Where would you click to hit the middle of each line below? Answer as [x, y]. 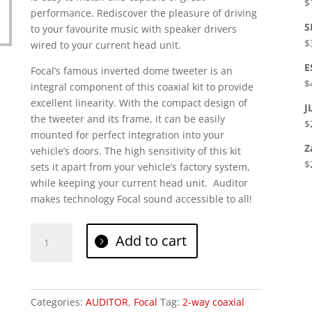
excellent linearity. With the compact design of [139, 103]
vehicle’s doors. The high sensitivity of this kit [136, 151]
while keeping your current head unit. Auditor [140, 183]
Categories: [58, 302]
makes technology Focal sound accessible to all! [142, 199]
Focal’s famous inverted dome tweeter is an [132, 71]
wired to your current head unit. [106, 45]
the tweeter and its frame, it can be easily [128, 119]
